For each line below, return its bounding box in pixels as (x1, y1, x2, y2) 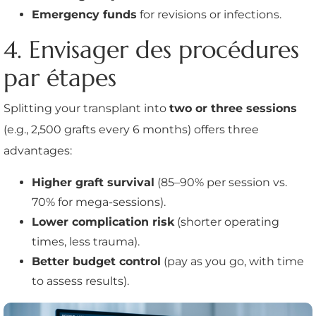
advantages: (4, 143, 72, 157)
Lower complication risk (32, 214, 174, 229)
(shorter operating (174, 214, 279, 229)
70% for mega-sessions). (32, 195, 166, 209)
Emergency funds (32, 7, 137, 21)
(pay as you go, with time (161, 254, 304, 268)
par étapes (4, 62, 116, 93)
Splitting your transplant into (4, 101, 169, 115)
